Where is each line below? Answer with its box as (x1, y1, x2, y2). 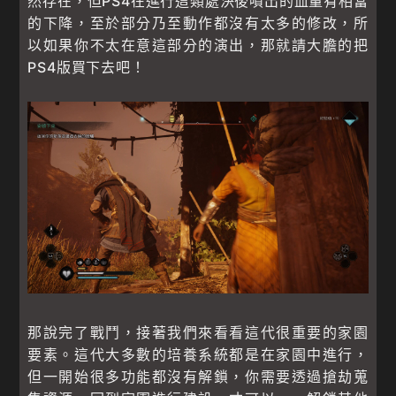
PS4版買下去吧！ (27, 58, 146, 77)
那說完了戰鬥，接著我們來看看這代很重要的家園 (27, 324, 369, 342)
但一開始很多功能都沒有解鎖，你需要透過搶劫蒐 (27, 368, 369, 386)
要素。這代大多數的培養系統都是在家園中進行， (27, 346, 369, 364)
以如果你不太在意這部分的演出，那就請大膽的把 (27, 36, 369, 55)
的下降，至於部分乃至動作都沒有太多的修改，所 (27, 14, 369, 33)
